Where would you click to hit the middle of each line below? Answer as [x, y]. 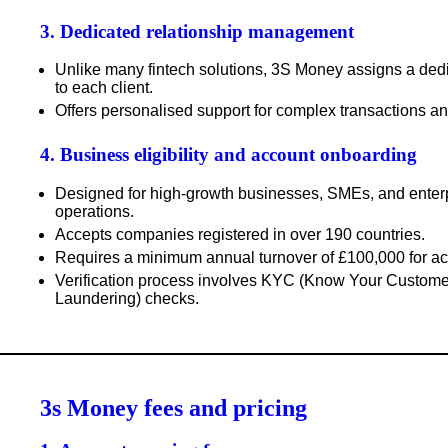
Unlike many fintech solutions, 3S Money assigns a [237, 70]
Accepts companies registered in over [190, 234]
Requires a [96, 257]
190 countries [373, 234]
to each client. [104, 88]
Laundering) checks [125, 298]
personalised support [175, 111]
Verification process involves [158, 280]
